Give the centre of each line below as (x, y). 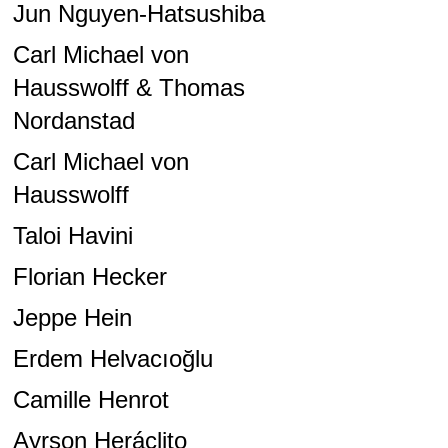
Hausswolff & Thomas (128, 88)
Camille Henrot (90, 400)
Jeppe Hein (72, 318)
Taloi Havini (72, 236)
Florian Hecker (89, 277)
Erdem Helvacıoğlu (112, 359)
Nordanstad (73, 121)
